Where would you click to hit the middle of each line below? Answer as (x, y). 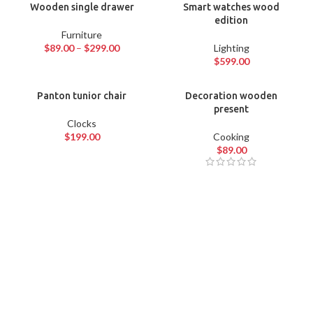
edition (231, 21)
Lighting (231, 48)
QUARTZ (77, 272)
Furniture (82, 35)
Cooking (231, 137)
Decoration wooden (231, 96)
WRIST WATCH (105, 295)
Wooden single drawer (82, 7)
